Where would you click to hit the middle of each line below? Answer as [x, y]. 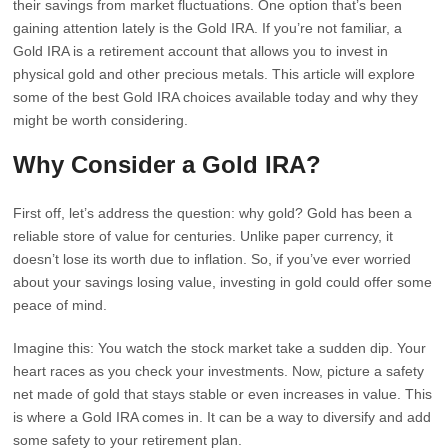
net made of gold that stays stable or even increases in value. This [223, 394]
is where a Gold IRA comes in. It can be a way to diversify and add [222, 417]
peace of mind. [60, 305]
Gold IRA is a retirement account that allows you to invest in [201, 51]
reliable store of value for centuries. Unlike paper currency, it [203, 236]
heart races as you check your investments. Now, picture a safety [219, 371]
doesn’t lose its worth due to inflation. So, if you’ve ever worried [212, 259]
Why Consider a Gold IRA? [167, 164]
